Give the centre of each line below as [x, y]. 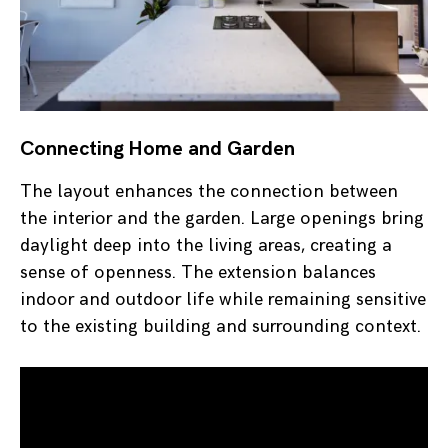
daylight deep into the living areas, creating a [206, 246]
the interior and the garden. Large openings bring [222, 219]
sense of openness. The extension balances [198, 273]
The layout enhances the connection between [209, 192]
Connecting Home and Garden [157, 149]
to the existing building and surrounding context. [220, 327]
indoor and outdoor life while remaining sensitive [223, 300]
